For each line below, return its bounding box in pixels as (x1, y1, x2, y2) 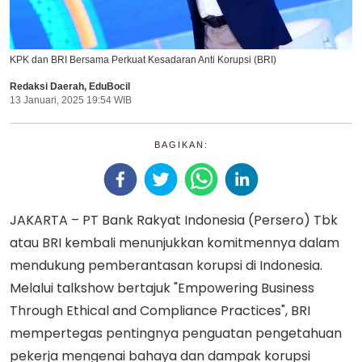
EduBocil (89, 80, 130, 92)
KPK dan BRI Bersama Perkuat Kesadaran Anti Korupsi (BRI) (10, 53, 276, 65)
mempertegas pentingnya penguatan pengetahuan (10, 323, 342, 343)
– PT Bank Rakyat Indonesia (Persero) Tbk (71, 210, 338, 229)
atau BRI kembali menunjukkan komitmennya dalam (10, 233, 339, 252)
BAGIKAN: (154, 139, 208, 149)
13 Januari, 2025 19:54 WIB (10, 94, 132, 106)
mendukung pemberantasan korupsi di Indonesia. (10, 255, 322, 275)
